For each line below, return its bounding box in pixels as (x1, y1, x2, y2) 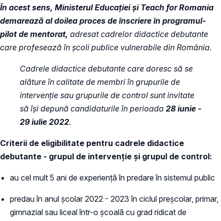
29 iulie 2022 (20, 116, 69, 127)
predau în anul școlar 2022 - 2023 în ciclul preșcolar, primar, (10, 193, 219, 204)
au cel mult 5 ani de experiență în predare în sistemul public (10, 172, 215, 183)
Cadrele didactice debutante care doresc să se (20, 63, 193, 74)
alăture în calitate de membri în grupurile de (20, 76, 180, 87)
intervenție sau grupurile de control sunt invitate (20, 90, 194, 100)
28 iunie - (166, 103, 201, 113)
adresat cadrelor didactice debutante (70, 29, 208, 39)
